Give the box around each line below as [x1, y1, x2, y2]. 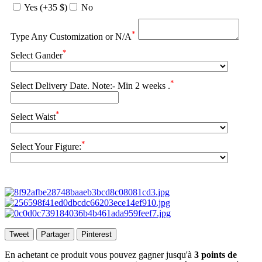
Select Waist [11, 112, 56, 122]
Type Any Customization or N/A [11, 32, 132, 42]
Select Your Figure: [11, 142, 81, 152]
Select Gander [11, 50, 63, 61]
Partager [41, 229, 70, 239]
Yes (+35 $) [22, 2, 67, 13]
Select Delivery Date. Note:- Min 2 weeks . [11, 80, 170, 91]
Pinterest [81, 229, 112, 239]
